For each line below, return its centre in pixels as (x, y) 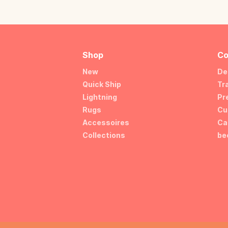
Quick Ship (102, 84)
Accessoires (106, 122)
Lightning (100, 97)
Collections (104, 135)
